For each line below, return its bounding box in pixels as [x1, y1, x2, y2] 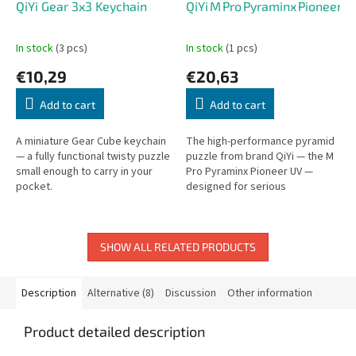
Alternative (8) [87, 284, 154, 301]
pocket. [16, 178, 52, 195]
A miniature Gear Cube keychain [16, 133, 166, 149]
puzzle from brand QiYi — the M [186, 148, 334, 164]
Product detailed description [24, 322, 205, 340]
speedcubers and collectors [186, 193, 321, 210]
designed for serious [186, 178, 286, 195]
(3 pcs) [56, 40, 87, 56]
